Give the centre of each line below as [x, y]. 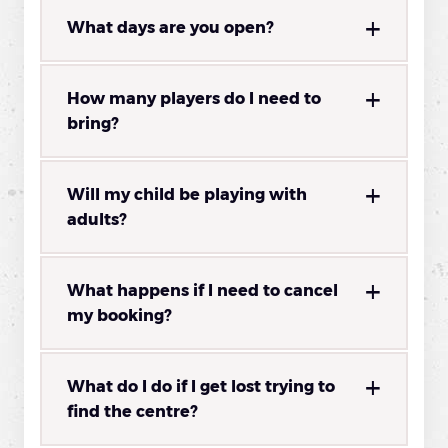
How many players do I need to [194, 99]
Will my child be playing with [187, 195]
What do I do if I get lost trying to [201, 387]
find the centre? [132, 412]
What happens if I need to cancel [202, 291]
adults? [97, 220]
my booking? [119, 316]
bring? [93, 124]
